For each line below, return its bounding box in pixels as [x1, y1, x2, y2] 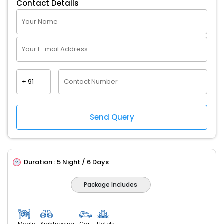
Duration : [24, 157, 57, 167]
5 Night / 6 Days [57, 157, 109, 167]
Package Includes [84, 180, 138, 189]
